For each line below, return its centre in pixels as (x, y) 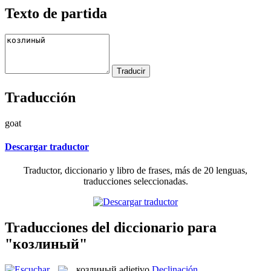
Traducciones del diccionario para (111, 227)
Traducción (40, 97)
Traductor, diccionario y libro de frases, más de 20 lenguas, (135, 171)
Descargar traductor (47, 146)
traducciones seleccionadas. (135, 181)
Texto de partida (56, 13)
